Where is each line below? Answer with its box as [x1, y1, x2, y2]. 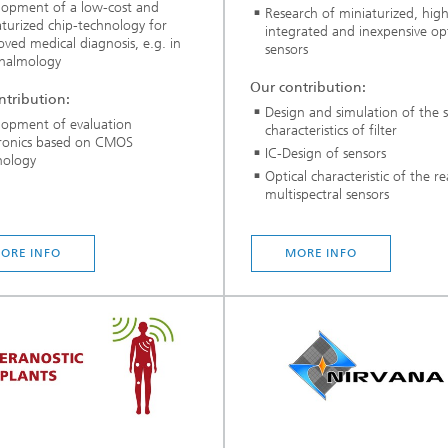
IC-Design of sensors [265, 144, 386, 162]
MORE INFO [284, 246, 358, 260]
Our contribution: [250, 78, 366, 96]
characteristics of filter [265, 121, 397, 139]
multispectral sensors [265, 185, 389, 203]
